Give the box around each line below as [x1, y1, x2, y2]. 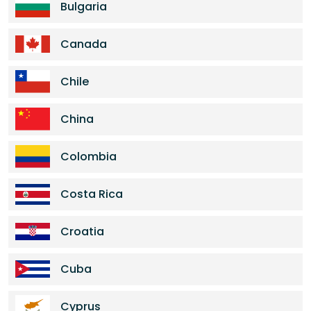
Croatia [60, 224, 104, 239]
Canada [60, 36, 107, 52]
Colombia [60, 149, 117, 165]
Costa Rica [60, 186, 123, 202]
